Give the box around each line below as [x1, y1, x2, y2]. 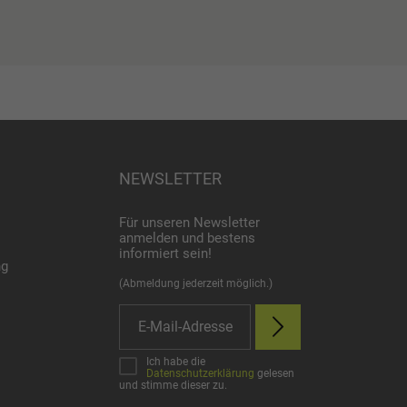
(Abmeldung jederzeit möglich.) [119, 276, 273, 290]
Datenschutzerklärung [146, 367, 254, 381]
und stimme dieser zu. [119, 379, 227, 392]
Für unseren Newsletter [119, 213, 260, 231]
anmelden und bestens [119, 229, 255, 246]
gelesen [254, 367, 294, 381]
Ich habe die [146, 355, 205, 369]
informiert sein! [119, 244, 212, 262]
